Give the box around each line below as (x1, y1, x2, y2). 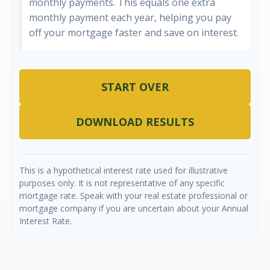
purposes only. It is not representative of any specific (19, 177, 225, 189)
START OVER (101, 80, 169, 94)
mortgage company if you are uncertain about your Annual (19, 202, 248, 214)
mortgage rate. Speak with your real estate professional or (19, 190, 248, 201)
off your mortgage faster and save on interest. (29, 26, 239, 39)
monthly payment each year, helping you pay (29, 11, 231, 24)
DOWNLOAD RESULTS (76, 115, 194, 129)
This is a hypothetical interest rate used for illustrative (19, 165, 228, 176)
